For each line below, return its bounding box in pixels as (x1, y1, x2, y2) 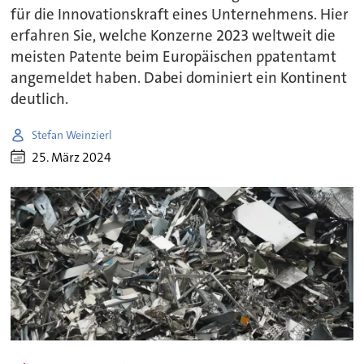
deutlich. (11, 89, 69, 110)
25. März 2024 (32, 148, 112, 166)
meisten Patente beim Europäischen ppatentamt (11, 47, 337, 67)
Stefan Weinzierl (32, 127, 113, 142)
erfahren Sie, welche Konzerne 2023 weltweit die (11, 26, 336, 46)
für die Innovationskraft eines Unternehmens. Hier (11, 5, 349, 25)
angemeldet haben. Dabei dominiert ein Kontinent (11, 68, 348, 89)
